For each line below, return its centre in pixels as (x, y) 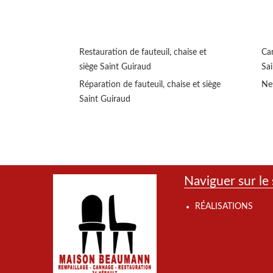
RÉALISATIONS (224, 207)
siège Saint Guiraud (115, 67)
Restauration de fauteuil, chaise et (143, 53)
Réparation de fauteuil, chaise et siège (150, 85)
